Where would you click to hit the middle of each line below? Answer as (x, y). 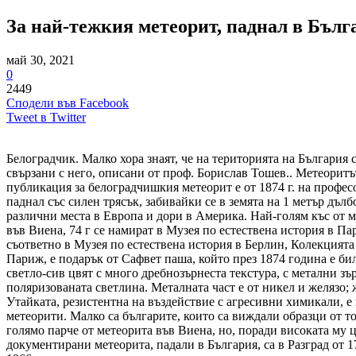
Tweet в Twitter (46, 117)
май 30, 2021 (41, 60)
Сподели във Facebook (68, 103)
